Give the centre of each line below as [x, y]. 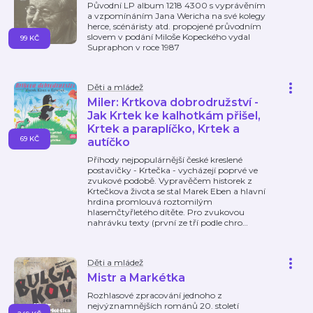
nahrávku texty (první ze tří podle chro [165, 223]
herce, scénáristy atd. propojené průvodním [174, 26]
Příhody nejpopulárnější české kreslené [165, 160]
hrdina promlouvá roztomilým [150, 202]
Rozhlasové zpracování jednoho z [155, 295]
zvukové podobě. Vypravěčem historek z [170, 181]
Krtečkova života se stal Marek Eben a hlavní [176, 191]
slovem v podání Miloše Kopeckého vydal [169, 37]
